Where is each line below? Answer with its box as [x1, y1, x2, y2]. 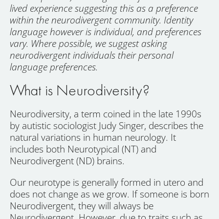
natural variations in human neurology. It [10, 131, 176, 144]
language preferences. [10, 60, 98, 73]
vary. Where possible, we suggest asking [10, 37, 167, 50]
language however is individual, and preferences [10, 25, 201, 38]
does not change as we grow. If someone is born [10, 187, 209, 200]
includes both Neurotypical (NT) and [10, 142, 156, 155]
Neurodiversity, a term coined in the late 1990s [10, 107, 201, 120]
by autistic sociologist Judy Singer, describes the [10, 119, 203, 132]
